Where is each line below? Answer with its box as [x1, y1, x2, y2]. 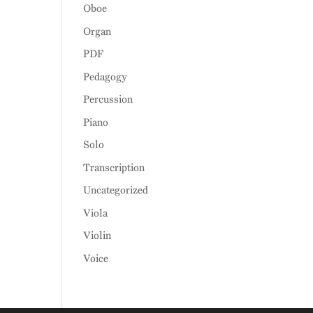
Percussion [83, 93, 133, 105]
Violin [83, 229, 112, 242]
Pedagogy [83, 70, 128, 83]
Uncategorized [83, 184, 149, 196]
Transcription [83, 161, 145, 174]
